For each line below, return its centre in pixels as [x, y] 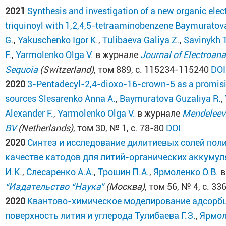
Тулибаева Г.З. [165, 216]
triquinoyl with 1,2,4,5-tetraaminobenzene [89, 25]
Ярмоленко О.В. [186, 172]
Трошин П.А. [124, 172]
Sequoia [22, 69]
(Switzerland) [66, 69]
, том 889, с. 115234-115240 [153, 69]
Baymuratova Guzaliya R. [171, 99]
